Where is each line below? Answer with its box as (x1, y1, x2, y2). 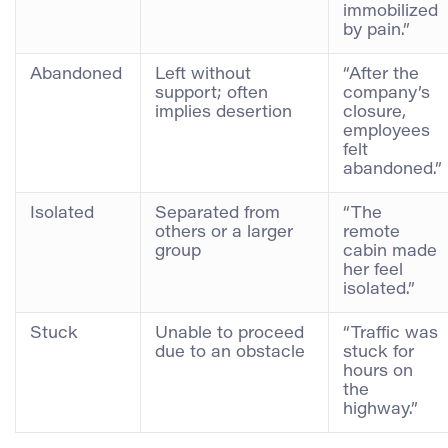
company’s (343, 85, 430, 102)
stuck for (343, 344, 414, 361)
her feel (343, 262, 403, 279)
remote (343, 224, 400, 241)
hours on (343, 363, 413, 380)
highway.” (343, 401, 418, 418)
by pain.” (343, 22, 410, 39)
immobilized (343, 3, 438, 20)
